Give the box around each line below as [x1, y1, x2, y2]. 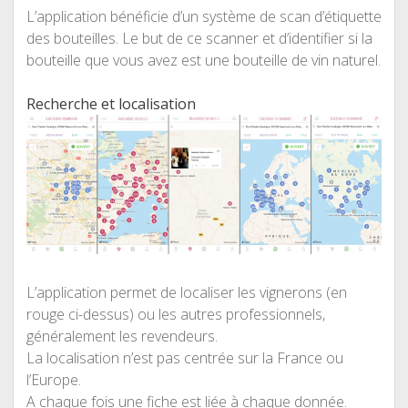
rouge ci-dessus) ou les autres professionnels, [25, 303, 325, 324]
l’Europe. [25, 369, 81, 390]
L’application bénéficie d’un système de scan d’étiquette [25, 5, 382, 26]
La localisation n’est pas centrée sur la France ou [25, 347, 343, 368]
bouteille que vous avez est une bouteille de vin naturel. [25, 49, 381, 70]
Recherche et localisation [25, 93, 196, 114]
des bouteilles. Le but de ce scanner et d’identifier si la [25, 27, 372, 48]
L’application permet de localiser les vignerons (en [25, 281, 347, 302]
